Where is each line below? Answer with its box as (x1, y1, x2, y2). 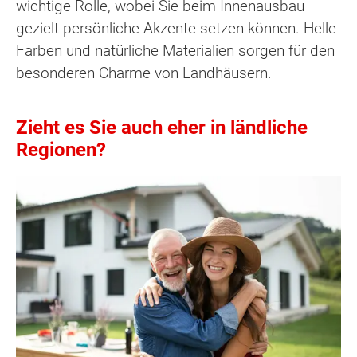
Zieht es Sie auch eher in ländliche (16, 116, 308, 139)
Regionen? (16, 138, 106, 161)
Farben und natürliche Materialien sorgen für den (16, 41, 335, 60)
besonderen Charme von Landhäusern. (16, 63, 272, 82)
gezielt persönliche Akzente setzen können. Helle (16, 18, 336, 37)
